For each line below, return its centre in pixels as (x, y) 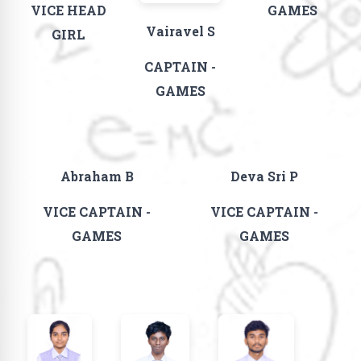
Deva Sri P (264, 176)
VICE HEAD (69, 10)
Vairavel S (180, 31)
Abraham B (97, 176)
